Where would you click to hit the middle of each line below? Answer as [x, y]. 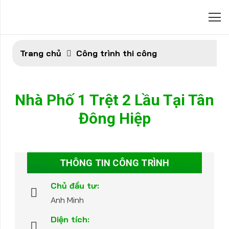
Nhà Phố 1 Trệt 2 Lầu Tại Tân [114, 100]
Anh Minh [67, 200]
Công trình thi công [117, 53]
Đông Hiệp [114, 118]
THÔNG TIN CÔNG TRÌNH [114, 163]
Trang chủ [41, 53]
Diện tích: [70, 219]
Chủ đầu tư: [75, 186]
